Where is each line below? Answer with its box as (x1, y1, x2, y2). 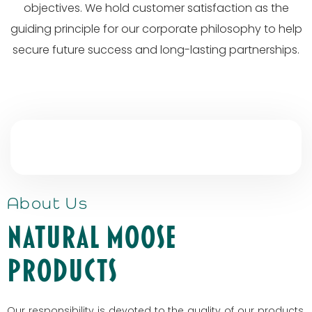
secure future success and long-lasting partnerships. (13, 42, 299, 58)
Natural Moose (7, 220, 176, 255)
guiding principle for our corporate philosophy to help (10, 21, 302, 37)
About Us (7, 194, 88, 212)
